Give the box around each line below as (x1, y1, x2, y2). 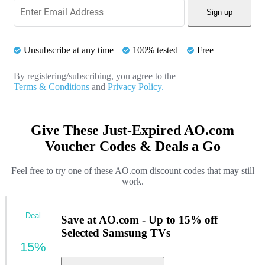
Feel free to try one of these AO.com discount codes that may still (11, 166, 254, 176)
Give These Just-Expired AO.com (31, 122, 234, 138)
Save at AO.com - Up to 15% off (61, 214, 218, 227)
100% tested (132, 44, 178, 55)
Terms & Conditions (14, 81, 89, 92)
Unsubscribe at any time (24, 44, 114, 55)
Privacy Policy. (108, 81, 164, 92)
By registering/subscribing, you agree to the (14, 70, 176, 81)
